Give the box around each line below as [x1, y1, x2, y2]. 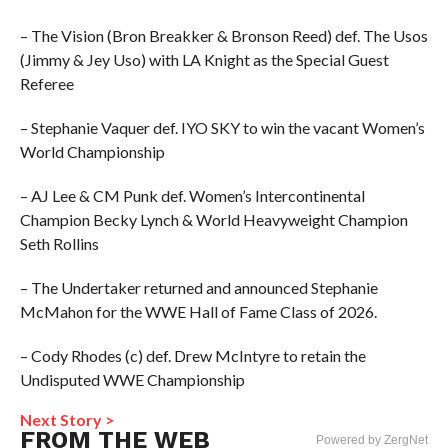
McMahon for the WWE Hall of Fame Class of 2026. [19, 302, 377, 321]
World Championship [19, 142, 165, 161]
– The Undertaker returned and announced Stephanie [19, 278, 378, 297]
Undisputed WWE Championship [19, 370, 245, 389]
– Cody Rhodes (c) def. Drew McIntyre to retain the [19, 346, 366, 365]
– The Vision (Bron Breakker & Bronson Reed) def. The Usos [19, 26, 428, 45]
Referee [19, 74, 74, 93]
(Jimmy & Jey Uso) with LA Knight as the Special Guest [19, 50, 389, 69]
